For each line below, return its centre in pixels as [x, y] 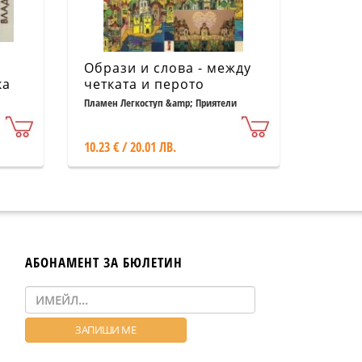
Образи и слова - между [167, 68]
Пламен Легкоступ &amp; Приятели [160, 103]
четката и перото [144, 84]
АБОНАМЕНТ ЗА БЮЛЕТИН [104, 262]
